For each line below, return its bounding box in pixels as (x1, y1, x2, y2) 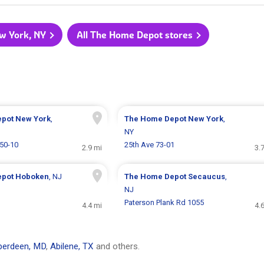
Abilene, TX (50, 241, 94, 252)
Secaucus (187, 172, 225, 181)
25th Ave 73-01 (124, 140, 174, 150)
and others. (94, 241, 140, 252)
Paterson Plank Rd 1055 (124, 198, 204, 207)
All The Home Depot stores (76, 29, 193, 41)
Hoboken (15, 172, 49, 181)
